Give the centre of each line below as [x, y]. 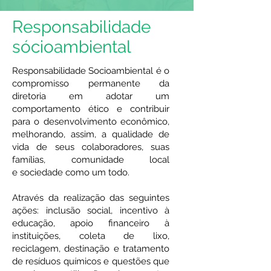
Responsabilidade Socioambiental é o [91, 71]
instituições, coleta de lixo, [91, 236]
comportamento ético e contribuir [91, 109]
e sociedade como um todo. [72, 172]
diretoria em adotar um [91, 96]
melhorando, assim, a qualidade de [91, 134]
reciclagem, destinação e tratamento [91, 249]
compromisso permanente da [91, 83]
